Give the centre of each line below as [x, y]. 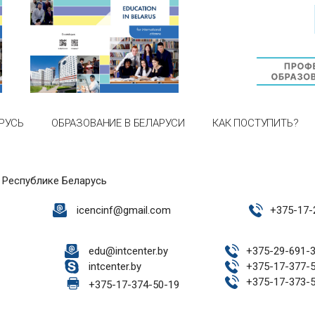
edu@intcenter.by [129, 251]
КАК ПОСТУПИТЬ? [256, 123]
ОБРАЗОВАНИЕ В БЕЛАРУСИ [118, 123]
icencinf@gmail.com [124, 211]
